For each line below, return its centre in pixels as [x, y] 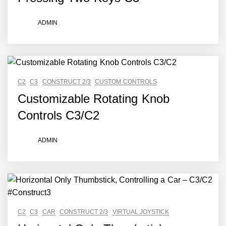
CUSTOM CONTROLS [126, 82]
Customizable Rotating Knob [94, 99]
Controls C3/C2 [59, 115]
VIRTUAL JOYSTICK [140, 212]
